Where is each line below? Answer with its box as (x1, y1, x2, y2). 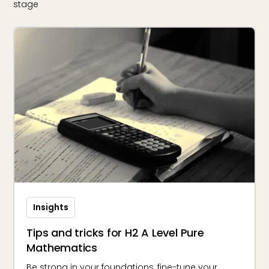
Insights (33, 201, 69, 213)
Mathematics (26, 240, 97, 255)
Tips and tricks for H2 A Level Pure (26, 225, 204, 240)
